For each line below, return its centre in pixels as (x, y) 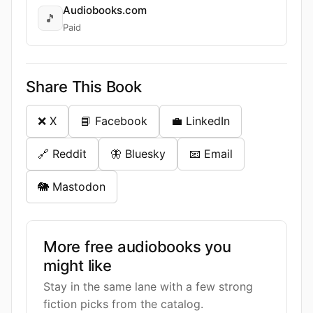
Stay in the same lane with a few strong (148, 286)
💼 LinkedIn (201, 121)
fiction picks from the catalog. (123, 304)
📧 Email (211, 154)
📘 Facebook (114, 121)
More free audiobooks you (137, 247)
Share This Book (84, 87)
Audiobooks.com (105, 10)
